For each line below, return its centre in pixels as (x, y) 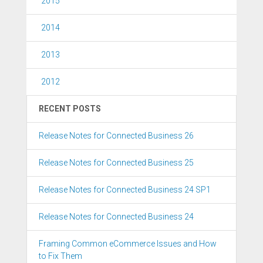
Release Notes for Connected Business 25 (116, 163)
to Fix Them (60, 256)
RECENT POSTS (70, 109)
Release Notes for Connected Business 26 (116, 136)
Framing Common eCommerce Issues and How (128, 244)
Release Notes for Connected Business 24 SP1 (125, 190)
